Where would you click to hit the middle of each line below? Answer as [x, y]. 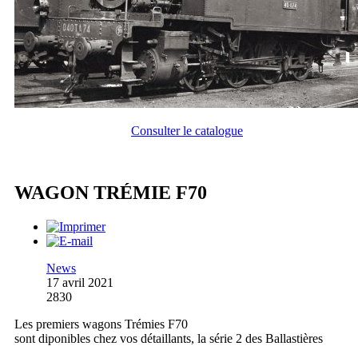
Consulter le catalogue [187, 130]
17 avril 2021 [80, 283]
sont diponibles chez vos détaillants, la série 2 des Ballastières [170, 339]
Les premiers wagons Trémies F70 [101, 324]
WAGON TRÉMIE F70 [111, 193]
